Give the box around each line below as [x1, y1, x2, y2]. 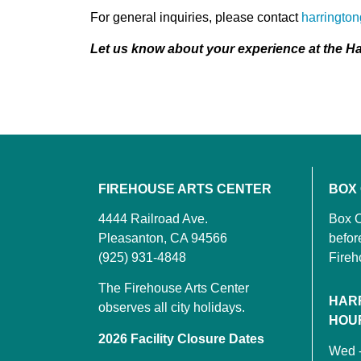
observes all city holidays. [98, 301, 245, 315]
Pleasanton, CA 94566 [98, 230, 227, 245]
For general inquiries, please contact [90, 10, 301, 25]
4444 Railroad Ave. [98, 211, 208, 226]
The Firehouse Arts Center [98, 281, 249, 296]
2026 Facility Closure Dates [98, 331, 264, 346]
